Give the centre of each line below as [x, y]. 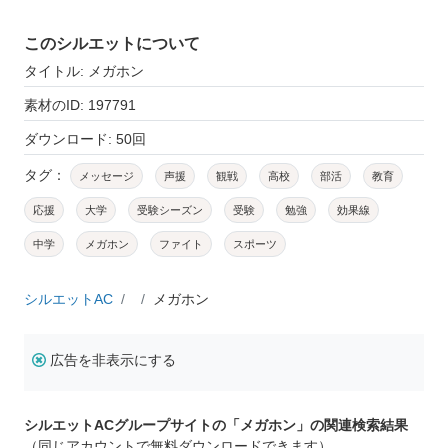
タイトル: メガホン [84, 70]
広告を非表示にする [113, 359]
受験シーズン [170, 209]
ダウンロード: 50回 [85, 138]
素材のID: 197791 [80, 104]
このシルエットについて [112, 43]
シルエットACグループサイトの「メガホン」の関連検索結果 [216, 424]
